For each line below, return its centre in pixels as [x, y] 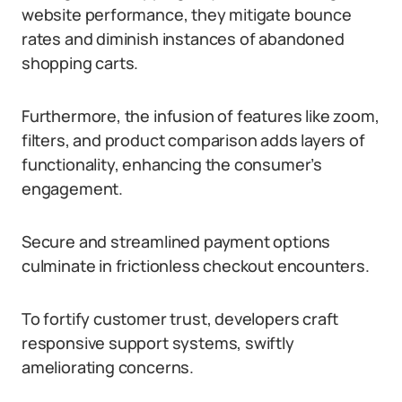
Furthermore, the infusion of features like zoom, [201, 116]
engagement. [73, 188]
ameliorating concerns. [108, 367]
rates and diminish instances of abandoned [183, 39]
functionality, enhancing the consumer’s [172, 164]
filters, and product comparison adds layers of [193, 140]
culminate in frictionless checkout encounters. [196, 266]
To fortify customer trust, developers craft [180, 319]
